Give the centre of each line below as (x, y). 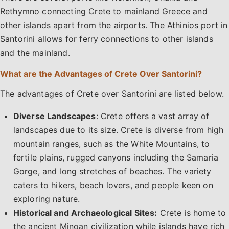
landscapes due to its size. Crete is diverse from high (118, 130)
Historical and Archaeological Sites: (85, 213)
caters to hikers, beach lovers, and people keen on (113, 185)
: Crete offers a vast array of (153, 116)
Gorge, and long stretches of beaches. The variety (112, 171)
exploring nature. (47, 199)
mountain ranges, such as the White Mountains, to (111, 144)
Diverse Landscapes (54, 116)
